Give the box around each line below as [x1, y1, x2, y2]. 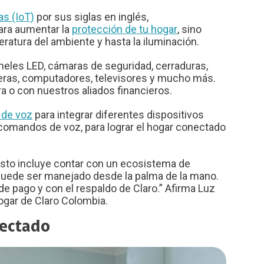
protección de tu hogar [72, 22, 177, 35]
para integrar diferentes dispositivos [32, 108, 204, 121]
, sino [177, 22, 202, 35]
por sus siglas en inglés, [34, 10, 148, 23]
